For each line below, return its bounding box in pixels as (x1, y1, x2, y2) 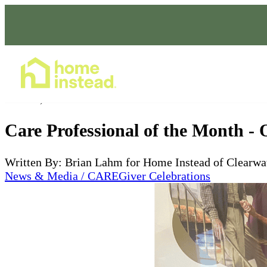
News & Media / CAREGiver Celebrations (5, 169, 210, 182)
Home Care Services (159, 69, 241, 79)
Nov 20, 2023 (5, 92, 70, 105)
